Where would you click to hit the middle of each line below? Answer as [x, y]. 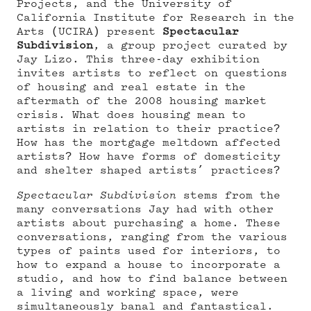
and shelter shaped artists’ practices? [149, 171]
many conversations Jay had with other [145, 210]
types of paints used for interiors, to [149, 251]
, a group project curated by [190, 46]
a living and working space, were [128, 293]
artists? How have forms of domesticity [149, 157]
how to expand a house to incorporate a [149, 265]
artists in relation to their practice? [149, 129]
